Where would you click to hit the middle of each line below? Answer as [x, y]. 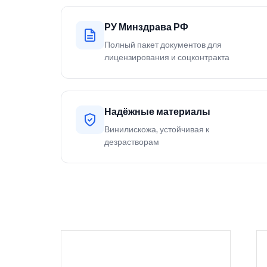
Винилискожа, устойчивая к [157, 130]
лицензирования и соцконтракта [167, 58]
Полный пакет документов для [163, 45]
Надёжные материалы [157, 112]
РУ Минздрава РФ [146, 27]
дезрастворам [132, 142]
